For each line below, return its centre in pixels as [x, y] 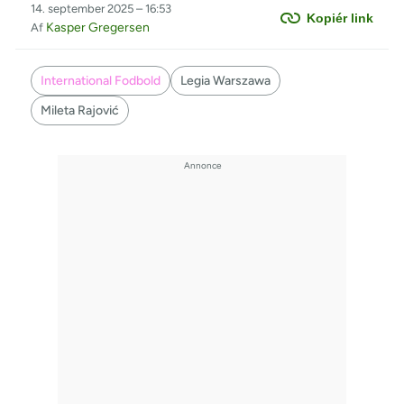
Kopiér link [340, 18]
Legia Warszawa [225, 81]
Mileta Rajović [79, 111]
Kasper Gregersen [97, 28]
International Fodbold [100, 81]
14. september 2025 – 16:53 [101, 9]
